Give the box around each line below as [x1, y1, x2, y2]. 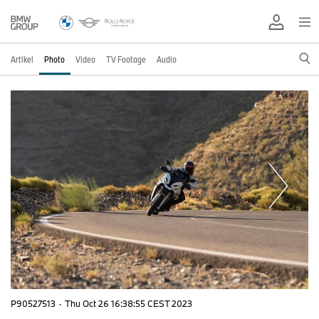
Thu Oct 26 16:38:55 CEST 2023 [65, 298, 192, 310]
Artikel [11, 53, 33, 65]
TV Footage [106, 53, 146, 65]
